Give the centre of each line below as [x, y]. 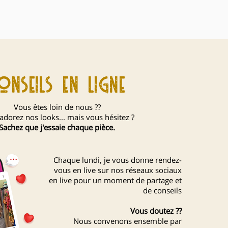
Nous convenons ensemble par [127, 221]
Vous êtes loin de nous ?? [57, 107]
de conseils [162, 190]
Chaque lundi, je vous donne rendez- [118, 160]
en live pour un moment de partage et [115, 180]
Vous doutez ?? [156, 210]
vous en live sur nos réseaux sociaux [118, 170]
